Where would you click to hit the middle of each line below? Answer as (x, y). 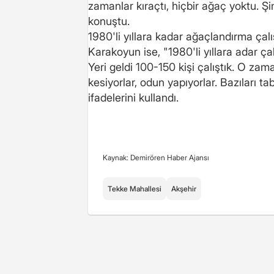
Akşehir (184, 188)
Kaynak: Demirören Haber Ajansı (156, 157)
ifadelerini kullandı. (133, 97)
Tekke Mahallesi (135, 188)
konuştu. (109, 21)
